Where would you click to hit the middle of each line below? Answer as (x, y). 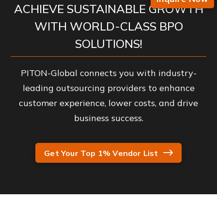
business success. (108, 118)
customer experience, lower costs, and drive (108, 103)
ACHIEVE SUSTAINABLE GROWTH (108, 9)
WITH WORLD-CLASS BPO (108, 26)
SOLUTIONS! (108, 44)
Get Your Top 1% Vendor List (101, 153)
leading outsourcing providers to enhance (108, 88)
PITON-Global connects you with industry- (108, 73)
